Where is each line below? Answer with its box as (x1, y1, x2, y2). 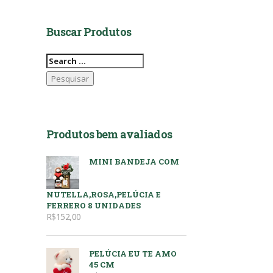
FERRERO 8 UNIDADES (46, 200, 141, 211)
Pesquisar (46, 53, 86, 64)
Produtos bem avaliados (46, 127, 172, 141)
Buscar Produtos (46, 24, 132, 39)
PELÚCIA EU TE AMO (89, 248, 177, 259)
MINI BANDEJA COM (89, 156, 179, 167)
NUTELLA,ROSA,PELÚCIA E (46, 189, 161, 200)
